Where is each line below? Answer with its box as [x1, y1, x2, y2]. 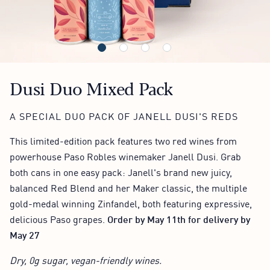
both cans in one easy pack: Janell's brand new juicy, [10, 165, 232, 179]
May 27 [10, 227, 40, 241]
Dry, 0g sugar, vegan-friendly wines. [10, 253, 162, 267]
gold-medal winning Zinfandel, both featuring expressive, [10, 196, 252, 210]
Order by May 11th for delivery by [107, 212, 250, 225]
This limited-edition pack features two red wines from [10, 133, 237, 148]
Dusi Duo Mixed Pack [10, 76, 174, 100]
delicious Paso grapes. [10, 212, 107, 226]
